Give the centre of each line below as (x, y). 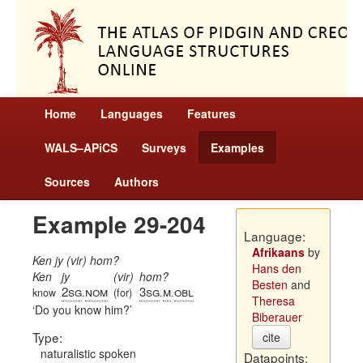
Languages (132, 113)
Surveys (164, 147)
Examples (237, 147)
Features (211, 113)
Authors (137, 181)
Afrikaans (278, 252)
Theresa (273, 301)
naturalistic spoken (88, 353)
